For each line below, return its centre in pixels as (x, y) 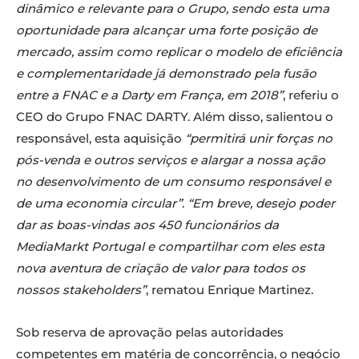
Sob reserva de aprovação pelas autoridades (150, 333)
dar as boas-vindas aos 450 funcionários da (147, 225)
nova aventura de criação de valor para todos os (161, 268)
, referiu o (311, 95)
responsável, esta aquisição (101, 139)
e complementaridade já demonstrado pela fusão (166, 74)
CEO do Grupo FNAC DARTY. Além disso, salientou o (175, 117)
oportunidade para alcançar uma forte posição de (167, 30)
